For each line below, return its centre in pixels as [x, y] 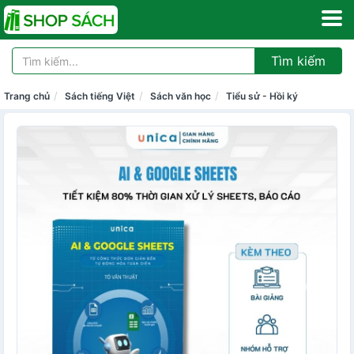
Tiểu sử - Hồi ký [262, 96]
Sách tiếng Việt [100, 96]
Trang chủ [27, 96]
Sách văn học [181, 96]
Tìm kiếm [298, 61]
